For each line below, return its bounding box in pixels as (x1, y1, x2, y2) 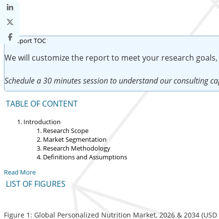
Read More (4, 167, 36, 176)
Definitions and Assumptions (43, 152, 127, 161)
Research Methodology (43, 143, 110, 153)
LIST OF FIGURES (5, 178, 66, 189)
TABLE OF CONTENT (5, 98, 78, 109)
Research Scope (43, 126, 88, 135)
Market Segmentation (43, 134, 107, 144)
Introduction (23, 117, 61, 126)
